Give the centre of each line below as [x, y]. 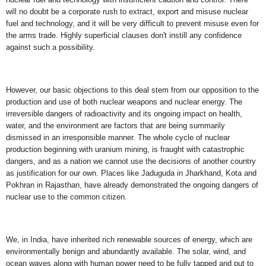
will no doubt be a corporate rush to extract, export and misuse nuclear [127, 12]
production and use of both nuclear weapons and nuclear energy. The [124, 102]
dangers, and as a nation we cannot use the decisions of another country [131, 161]
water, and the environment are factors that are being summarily [115, 126]
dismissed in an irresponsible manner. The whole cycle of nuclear [118, 137]
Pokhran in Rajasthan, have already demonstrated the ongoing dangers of [132, 185]
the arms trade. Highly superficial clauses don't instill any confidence [124, 36]
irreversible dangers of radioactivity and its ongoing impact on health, [124, 114]
